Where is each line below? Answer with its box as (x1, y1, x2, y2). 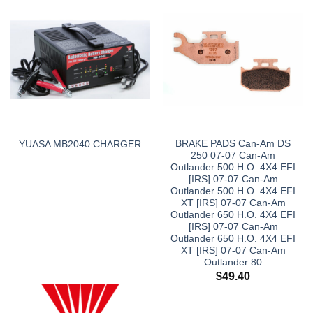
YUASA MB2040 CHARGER (19, 138, 141, 150)
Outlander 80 (204, 257, 262, 268)
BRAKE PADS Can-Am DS (175, 138, 291, 150)
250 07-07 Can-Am (191, 150, 275, 161)
